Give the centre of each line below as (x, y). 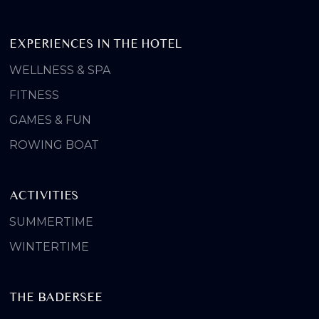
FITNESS (35, 95)
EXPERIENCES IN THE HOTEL (96, 43)
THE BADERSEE (56, 297)
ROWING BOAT (54, 145)
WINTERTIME (49, 247)
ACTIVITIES (44, 195)
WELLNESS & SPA (60, 70)
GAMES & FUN (51, 120)
